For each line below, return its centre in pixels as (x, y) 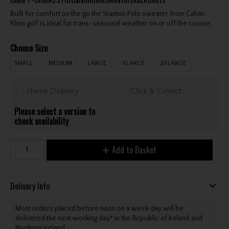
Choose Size (29, 48)
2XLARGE (174, 63)
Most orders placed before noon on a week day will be (99, 209)
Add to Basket (134, 150)
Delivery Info (30, 186)
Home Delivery (53, 91)
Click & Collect (156, 91)
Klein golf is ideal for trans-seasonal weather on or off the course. (111, 23)
